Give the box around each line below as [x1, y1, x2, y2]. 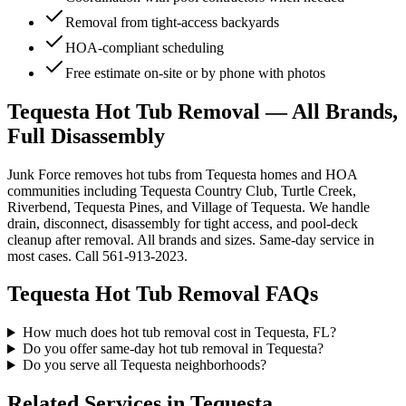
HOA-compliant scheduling [65, 39, 224, 55]
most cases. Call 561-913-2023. [7, 247, 188, 264]
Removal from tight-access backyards [65, 14, 279, 30]
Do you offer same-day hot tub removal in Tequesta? [22, 341, 324, 357]
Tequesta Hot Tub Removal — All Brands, [7, 99, 398, 123]
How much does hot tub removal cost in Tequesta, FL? [22, 324, 336, 341]
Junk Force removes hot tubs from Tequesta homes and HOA [7, 166, 357, 182]
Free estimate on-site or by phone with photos [65, 64, 325, 81]
